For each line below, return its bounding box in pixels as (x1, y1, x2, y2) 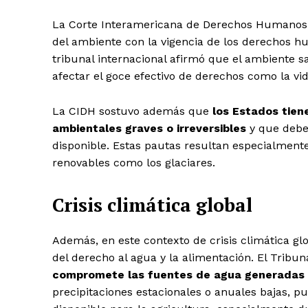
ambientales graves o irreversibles (52, 122, 246, 135)
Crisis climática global (52, 192, 252, 218)
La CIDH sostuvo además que (52, 104, 212, 118)
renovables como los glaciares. (52, 156, 215, 170)
